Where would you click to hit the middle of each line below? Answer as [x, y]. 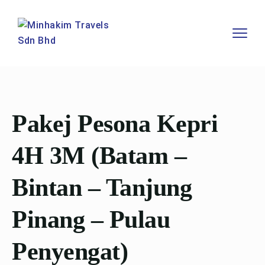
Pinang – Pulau [91, 219]
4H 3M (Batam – [99, 156]
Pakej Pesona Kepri [115, 124]
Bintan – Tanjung [102, 188]
